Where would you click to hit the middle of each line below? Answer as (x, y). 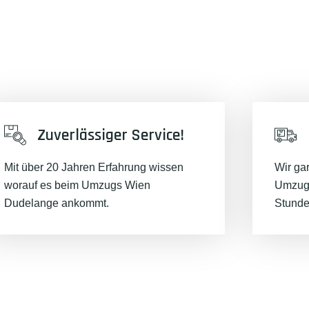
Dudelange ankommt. (56, 203)
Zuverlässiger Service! (110, 135)
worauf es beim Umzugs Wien (77, 185)
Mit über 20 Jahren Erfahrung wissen (93, 167)
